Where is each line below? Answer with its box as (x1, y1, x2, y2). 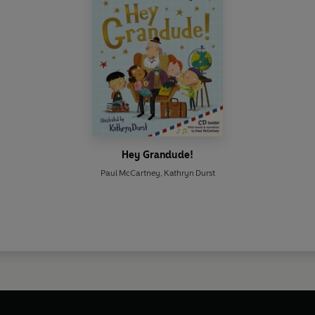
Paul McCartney (100, 167, 160, 178)
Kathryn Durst (163, 167, 215, 178)
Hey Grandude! (121, 148, 194, 161)
